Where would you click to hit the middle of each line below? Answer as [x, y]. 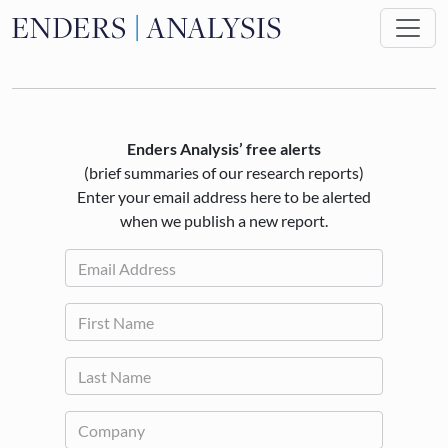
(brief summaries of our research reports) [224, 172]
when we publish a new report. [224, 220]
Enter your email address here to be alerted [224, 196]
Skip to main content [293, 14]
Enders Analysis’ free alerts [224, 148]
